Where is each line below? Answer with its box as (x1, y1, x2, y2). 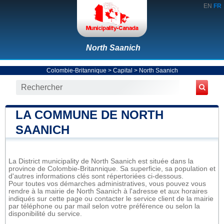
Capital (112, 66, 132, 74)
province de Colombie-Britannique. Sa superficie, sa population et (8, 164, 215, 172)
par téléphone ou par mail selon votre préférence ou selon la (8, 202, 200, 210)
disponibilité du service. (8, 209, 82, 217)
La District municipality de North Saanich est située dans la (8, 157, 193, 165)
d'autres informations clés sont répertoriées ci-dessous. (8, 172, 183, 180)
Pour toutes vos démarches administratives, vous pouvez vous (8, 179, 206, 187)
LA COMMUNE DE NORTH (15, 107, 163, 121)
